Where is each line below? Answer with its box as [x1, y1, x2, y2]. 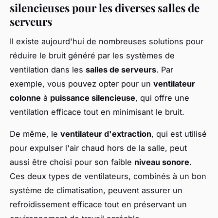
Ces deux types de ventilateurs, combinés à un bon [10, 171, 206, 181]
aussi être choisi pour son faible [10, 157, 134, 167]
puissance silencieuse [50, 92, 135, 103]
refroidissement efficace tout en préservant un [10, 199, 187, 209]
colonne [10, 92, 41, 103]
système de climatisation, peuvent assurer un [10, 185, 182, 195]
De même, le [10, 128, 60, 139]
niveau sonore [134, 157, 189, 167]
